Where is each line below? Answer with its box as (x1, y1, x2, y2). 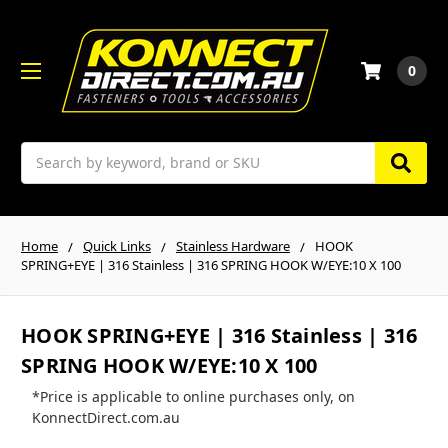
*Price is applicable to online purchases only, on (31, 387, 355, 407)
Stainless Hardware (176, 236, 290, 255)
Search (21, 142, 67, 162)
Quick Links (83, 236, 151, 255)
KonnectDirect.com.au (31, 408, 180, 428)
